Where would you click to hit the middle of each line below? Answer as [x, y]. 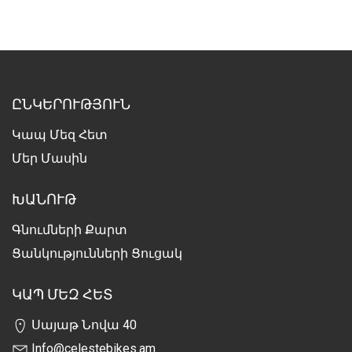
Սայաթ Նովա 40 [82, 325]
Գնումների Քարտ [70, 230]
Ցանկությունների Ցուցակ [97, 253]
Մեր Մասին [49, 158]
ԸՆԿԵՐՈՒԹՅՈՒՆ [71, 104]
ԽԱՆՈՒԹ [44, 199]
